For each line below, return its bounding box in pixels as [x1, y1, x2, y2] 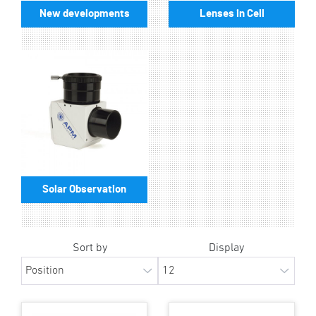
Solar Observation [42, 183, 126, 195]
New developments [39, 8, 130, 19]
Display [209, 242, 244, 254]
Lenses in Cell [199, 8, 265, 19]
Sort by [72, 242, 107, 254]
